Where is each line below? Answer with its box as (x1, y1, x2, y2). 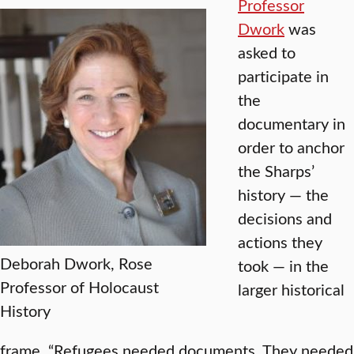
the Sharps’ (238, 160, 314, 181)
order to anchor (238, 136, 345, 157)
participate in (238, 65, 329, 86)
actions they (238, 231, 322, 252)
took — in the (238, 254, 329, 276)
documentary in (238, 112, 345, 134)
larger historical (238, 278, 345, 299)
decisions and (238, 207, 332, 228)
